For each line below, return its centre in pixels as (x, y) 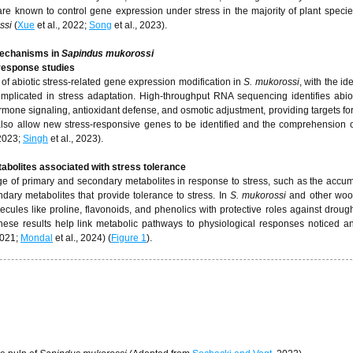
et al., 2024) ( (82, 238)
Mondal (37, 238)
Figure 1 (129, 238)
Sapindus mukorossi (108, 54)
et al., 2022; (62, 25)
